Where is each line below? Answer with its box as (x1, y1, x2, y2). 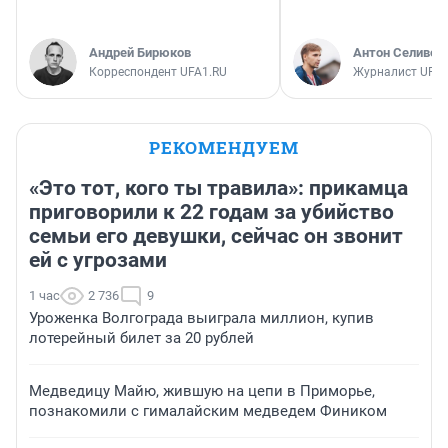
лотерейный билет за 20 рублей (29, 328, 254, 347)
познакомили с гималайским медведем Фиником (29, 401, 387, 420)
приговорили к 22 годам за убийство (29, 199, 394, 224)
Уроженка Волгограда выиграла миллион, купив (29, 308, 374, 327)
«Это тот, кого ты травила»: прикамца (29, 175, 408, 200)
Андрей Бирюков (89, 44, 191, 60)
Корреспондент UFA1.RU (89, 64, 227, 79)
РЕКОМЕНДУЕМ (149, 135, 299, 159)
